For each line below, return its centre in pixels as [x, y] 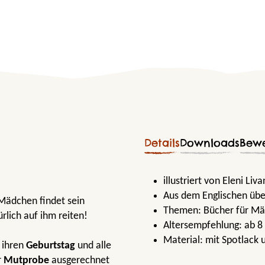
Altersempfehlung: [204, 225]
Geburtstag [51, 245]
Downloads [210, 143]
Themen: [183, 211]
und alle [93, 245]
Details [162, 143]
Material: [184, 240]
